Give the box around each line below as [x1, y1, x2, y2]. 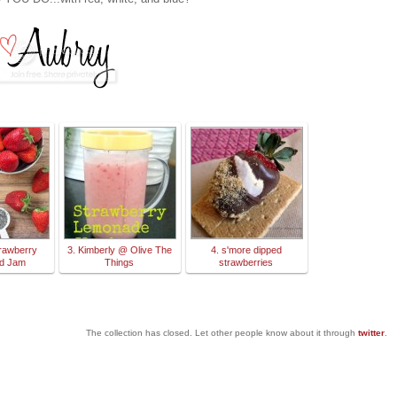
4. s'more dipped [210, 245, 282, 256]
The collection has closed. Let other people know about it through [86, 328, 358, 339]
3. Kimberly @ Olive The [66, 245, 172, 256]
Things [105, 257, 134, 269]
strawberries [219, 257, 273, 269]
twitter [358, 328, 385, 339]
